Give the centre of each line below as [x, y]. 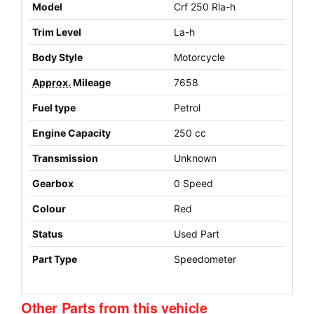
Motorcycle [199, 57]
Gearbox [53, 183]
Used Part [197, 233]
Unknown [195, 158]
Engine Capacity [71, 132]
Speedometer [205, 259]
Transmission [65, 158]
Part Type [55, 259]
